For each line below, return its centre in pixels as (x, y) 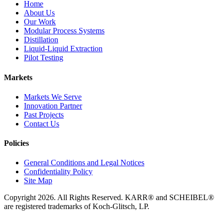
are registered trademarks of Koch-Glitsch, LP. (77, 207)
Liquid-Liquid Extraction (63, 49)
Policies (16, 143)
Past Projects (44, 114)
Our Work (40, 22)
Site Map (38, 181)
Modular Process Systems (64, 31)
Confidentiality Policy (58, 172)
